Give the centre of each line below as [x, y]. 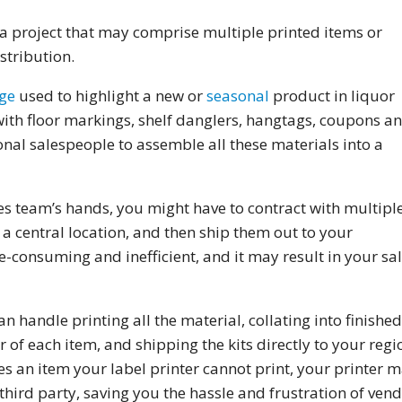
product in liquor [332, 96]
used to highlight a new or [110, 96]
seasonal [237, 96]
